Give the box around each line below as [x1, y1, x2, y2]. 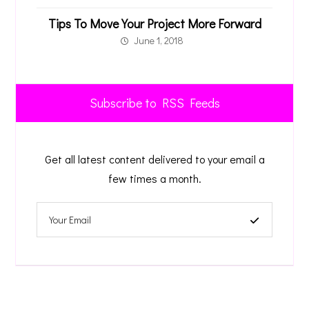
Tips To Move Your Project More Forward [48, 15, 261, 32]
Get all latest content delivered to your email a [44, 152, 265, 166]
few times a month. [108, 171, 201, 186]
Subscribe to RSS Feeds [89, 94, 220, 111]
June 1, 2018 [133, 34, 183, 47]
